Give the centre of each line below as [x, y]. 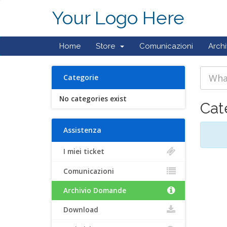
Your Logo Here [118, 18]
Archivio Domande [93, 191]
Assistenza [80, 130]
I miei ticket [82, 152]
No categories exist [93, 99]
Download [79, 210]
